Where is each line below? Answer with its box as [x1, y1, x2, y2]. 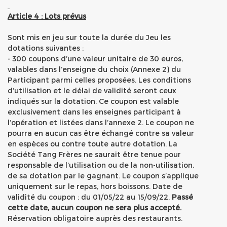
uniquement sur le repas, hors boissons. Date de [8, 182, 182, 191]
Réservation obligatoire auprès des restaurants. [8, 214, 182, 222]
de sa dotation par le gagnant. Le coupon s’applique [8, 171, 199, 180]
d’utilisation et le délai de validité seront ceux [8, 86, 176, 95]
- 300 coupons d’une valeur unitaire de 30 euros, [8, 54, 183, 63]
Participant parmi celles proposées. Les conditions [8, 75, 191, 84]
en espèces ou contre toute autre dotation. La [8, 139, 177, 148]
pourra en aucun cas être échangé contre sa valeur [8, 129, 194, 137]
